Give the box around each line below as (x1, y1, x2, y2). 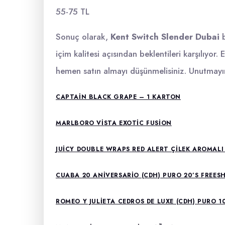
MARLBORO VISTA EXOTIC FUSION (56, 119, 172, 128)
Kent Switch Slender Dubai (110, 31, 219, 43)
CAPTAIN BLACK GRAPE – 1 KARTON (56, 92, 181, 101)
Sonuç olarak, (56, 31, 110, 43)
